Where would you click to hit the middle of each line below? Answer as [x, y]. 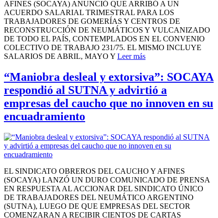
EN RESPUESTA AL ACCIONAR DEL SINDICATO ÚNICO [104, 188]
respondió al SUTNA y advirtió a [85, 90]
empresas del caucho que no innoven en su [109, 103]
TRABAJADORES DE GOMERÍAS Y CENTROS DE [92, 21]
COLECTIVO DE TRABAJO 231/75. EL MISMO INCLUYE [103, 47]
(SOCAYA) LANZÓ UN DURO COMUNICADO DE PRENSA [107, 180]
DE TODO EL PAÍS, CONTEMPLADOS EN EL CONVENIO [104, 38]
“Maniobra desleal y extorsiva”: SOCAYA [109, 77]
